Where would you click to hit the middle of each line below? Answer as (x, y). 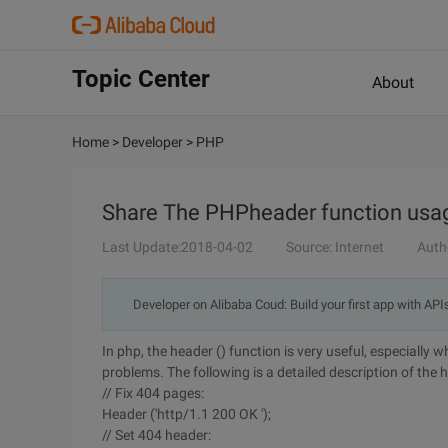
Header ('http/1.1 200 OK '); (186, 414)
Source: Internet (335, 247)
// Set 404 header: (156, 435)
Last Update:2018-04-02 (177, 247)
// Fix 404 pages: (153, 393)
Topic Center (141, 79)
